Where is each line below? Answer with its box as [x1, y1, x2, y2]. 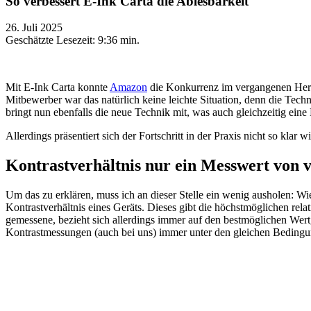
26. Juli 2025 [6, 22, 62, 34]
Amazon [110, 81, 147, 94]
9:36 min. [98, 34, 140, 47]
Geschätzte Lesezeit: [6, 34, 98, 47]
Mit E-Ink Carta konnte [6, 81, 110, 94]
